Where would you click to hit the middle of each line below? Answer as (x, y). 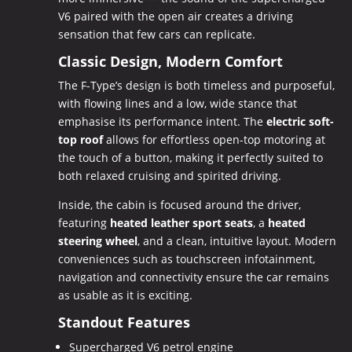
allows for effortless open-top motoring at (214, 139)
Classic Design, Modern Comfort (170, 61)
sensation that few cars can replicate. (156, 34)
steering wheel (97, 240)
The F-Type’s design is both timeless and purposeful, (196, 85)
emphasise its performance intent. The (162, 121)
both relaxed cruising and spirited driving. (169, 175)
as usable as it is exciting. (125, 295)
